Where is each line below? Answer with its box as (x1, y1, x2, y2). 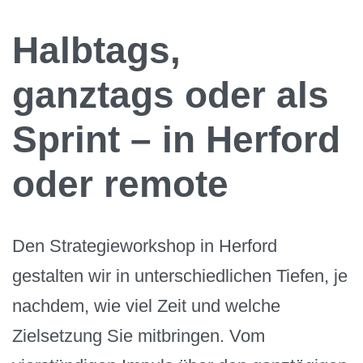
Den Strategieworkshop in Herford (12, 236, 277, 257)
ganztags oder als (12, 74, 329, 117)
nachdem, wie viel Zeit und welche (12, 296, 280, 317)
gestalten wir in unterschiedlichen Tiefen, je (12, 266, 348, 287)
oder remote (12, 163, 228, 206)
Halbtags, (12, 29, 181, 72)
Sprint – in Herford (12, 118, 340, 161)
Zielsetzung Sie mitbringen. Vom (12, 326, 265, 347)
